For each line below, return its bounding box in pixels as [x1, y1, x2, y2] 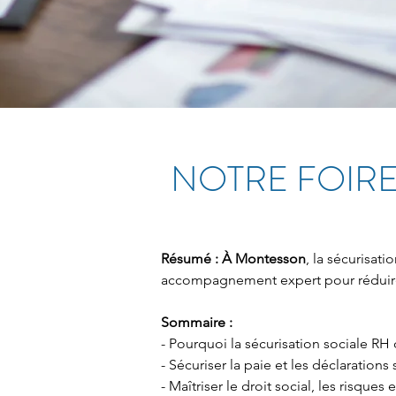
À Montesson [222, 250, 306, 267]
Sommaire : [161, 314, 232, 331]
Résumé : [161, 250, 218, 267]
